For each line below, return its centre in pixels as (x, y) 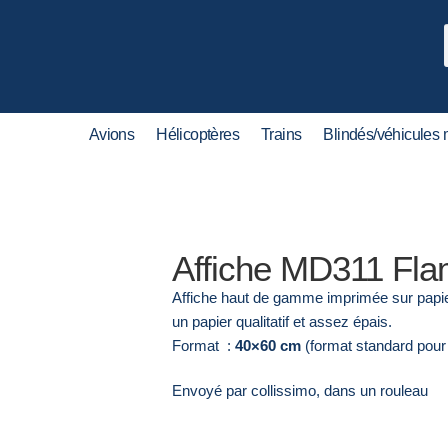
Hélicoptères (198, 134)
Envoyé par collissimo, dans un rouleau (300, 391)
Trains (281, 134)
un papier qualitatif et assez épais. (282, 321)
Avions (111, 134)
